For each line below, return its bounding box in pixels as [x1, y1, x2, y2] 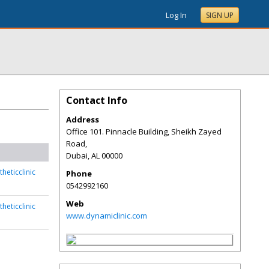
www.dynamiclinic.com [66, 210, 147, 221]
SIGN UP [206, 10, 234, 20]
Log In [166, 10, 187, 20]
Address [66, 114, 99, 125]
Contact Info [66, 94, 127, 107]
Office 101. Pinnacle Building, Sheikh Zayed [66, 126, 222, 137]
